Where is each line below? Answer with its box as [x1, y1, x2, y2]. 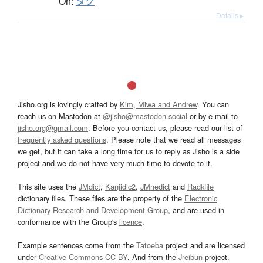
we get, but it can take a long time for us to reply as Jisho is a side [18, 145, 240, 157]
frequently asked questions [18, 133, 106, 145]
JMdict [79, 180, 100, 192]
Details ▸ [216, 9, 244, 20]
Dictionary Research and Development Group [18, 204, 168, 215]
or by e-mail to [187, 110, 238, 122]
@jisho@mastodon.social [103, 110, 187, 122]
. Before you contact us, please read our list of [88, 122, 242, 133]
